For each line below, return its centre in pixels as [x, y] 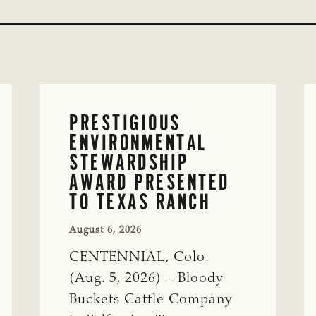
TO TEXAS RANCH [140, 201]
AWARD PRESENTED [150, 182]
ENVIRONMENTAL [139, 142]
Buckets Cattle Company [151, 299]
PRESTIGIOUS [125, 122]
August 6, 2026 [106, 230]
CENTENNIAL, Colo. [139, 257]
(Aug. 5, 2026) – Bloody [147, 278]
